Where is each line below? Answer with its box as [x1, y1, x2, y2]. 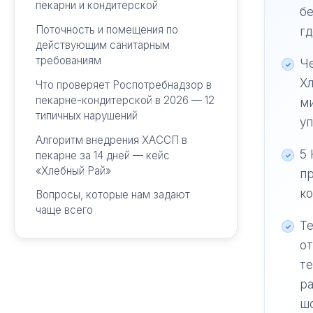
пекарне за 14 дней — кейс [35, 148, 170, 162]
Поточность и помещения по [35, 23, 178, 37]
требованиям [35, 54, 101, 68]
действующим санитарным [35, 38, 170, 52]
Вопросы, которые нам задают [35, 188, 190, 202]
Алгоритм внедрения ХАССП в [35, 133, 187, 147]
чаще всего [35, 203, 93, 217]
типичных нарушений [35, 108, 138, 122]
